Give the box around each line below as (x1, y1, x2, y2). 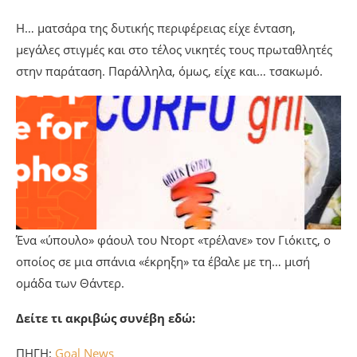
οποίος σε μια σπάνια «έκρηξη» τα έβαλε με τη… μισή (16, 253, 310, 270)
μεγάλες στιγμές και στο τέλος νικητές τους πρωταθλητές (16, 41, 332, 58)
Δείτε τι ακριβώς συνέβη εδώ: (16, 310, 195, 327)
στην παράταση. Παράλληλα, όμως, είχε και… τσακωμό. (16, 63, 323, 80)
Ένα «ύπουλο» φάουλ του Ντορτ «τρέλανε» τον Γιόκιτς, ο (16, 232, 331, 249)
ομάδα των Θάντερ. (16, 275, 124, 292)
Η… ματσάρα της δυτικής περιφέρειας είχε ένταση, (16, 20, 296, 37)
